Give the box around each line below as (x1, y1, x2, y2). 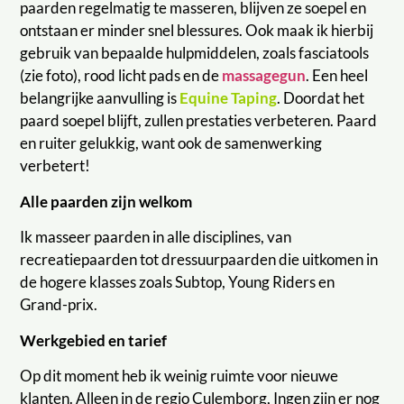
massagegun (222, 66, 307, 86)
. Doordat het (277, 88, 365, 108)
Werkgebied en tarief (20, 330, 170, 350)
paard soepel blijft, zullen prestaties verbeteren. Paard (20, 111, 378, 131)
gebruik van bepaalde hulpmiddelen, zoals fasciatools (20, 43, 370, 63)
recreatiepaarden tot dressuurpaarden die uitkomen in (20, 250, 379, 270)
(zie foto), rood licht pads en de (20, 66, 223, 86)
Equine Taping (179, 88, 278, 108)
